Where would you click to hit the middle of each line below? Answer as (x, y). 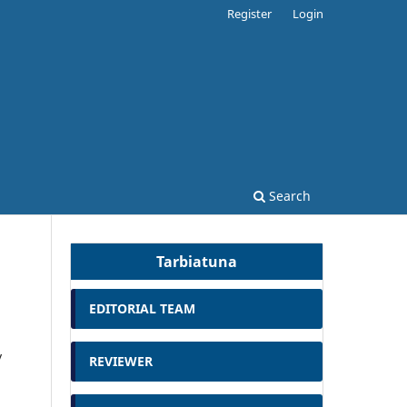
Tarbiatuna (197, 261)
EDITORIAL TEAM (142, 308)
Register (250, 13)
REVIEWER (121, 361)
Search (288, 195)
